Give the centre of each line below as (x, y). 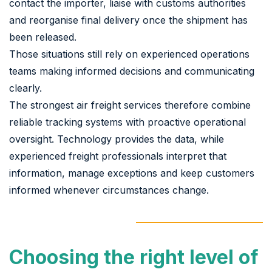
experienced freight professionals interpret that (118, 156)
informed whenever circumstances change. (109, 190)
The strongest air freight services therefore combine (130, 105)
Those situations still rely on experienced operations (129, 54)
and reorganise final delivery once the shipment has (128, 20)
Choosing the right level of (134, 257)
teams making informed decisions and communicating (132, 71)
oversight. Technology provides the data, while (117, 139)
